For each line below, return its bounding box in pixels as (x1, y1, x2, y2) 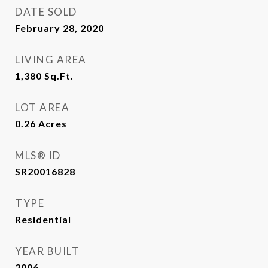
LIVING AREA (15, 53, 87, 66)
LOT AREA (15, 101, 69, 114)
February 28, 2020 (15, 22, 104, 33)
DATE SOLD (15, 5, 77, 18)
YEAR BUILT (15, 245, 80, 257)
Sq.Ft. (44, 70, 74, 81)
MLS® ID (15, 149, 61, 162)
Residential (15, 214, 71, 225)
